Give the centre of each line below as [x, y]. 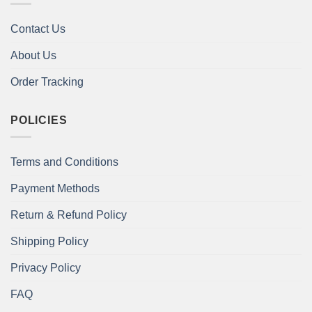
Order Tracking [47, 81]
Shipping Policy [49, 242]
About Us [33, 55]
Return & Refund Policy [69, 215]
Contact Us [38, 29]
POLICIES [39, 120]
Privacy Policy [46, 268]
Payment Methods [55, 189]
